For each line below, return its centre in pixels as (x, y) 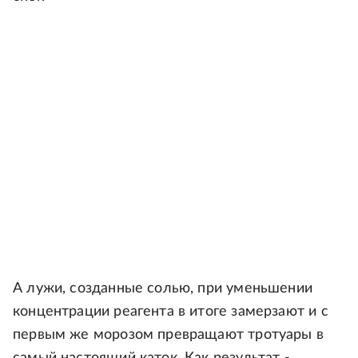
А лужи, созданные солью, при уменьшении (163, 288)
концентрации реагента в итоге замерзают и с (171, 312)
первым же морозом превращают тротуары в (169, 335)
